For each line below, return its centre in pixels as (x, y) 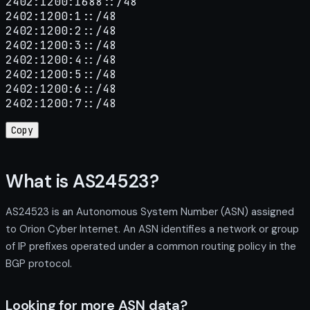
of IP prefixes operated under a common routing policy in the (151, 246)
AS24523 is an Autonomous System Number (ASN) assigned (150, 211)
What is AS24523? (82, 181)
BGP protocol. (39, 263)
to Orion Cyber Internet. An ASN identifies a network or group (152, 229)
